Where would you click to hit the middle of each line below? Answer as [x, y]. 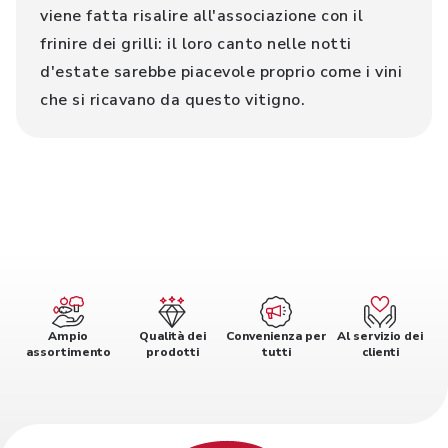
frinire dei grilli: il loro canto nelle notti [196, 44]
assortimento [68, 352]
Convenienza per [276, 336]
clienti [380, 352]
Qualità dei [172, 336]
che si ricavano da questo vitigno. [172, 100]
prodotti [172, 352]
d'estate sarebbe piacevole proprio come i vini [221, 72]
